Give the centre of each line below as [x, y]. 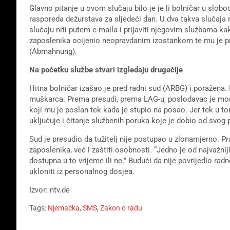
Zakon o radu [121, 208]
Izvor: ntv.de [50, 190]
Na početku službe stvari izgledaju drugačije [106, 70]
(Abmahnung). [53, 51]
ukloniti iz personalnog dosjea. [82, 171]
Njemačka [64, 208]
